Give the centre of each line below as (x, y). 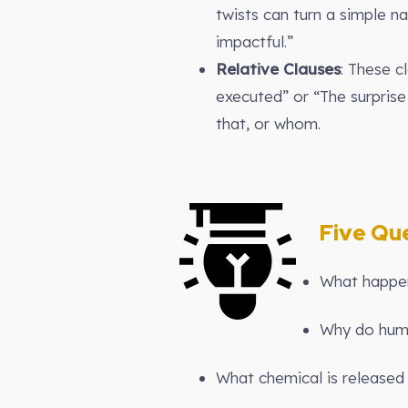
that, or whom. (268, 123)
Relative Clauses (278, 69)
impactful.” (255, 41)
